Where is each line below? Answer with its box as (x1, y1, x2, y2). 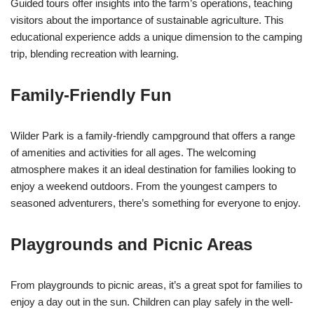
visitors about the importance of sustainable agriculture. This (11, 13, 284, 26)
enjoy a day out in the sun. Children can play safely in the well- (11, 295, 293, 308)
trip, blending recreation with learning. (11, 47, 179, 60)
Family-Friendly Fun (11, 85, 172, 104)
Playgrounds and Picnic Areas (11, 234, 252, 254)
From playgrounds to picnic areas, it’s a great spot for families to (11, 278, 302, 291)
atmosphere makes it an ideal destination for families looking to (11, 163, 296, 175)
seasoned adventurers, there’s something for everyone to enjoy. (11, 196, 301, 209)
